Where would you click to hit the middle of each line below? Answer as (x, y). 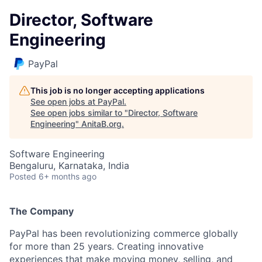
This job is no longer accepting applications (118, 90)
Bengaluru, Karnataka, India (69, 166)
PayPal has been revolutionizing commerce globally (124, 233)
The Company (42, 211)
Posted (23, 176)
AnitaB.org (101, 124)
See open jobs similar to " (79, 113)
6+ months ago (68, 176)
